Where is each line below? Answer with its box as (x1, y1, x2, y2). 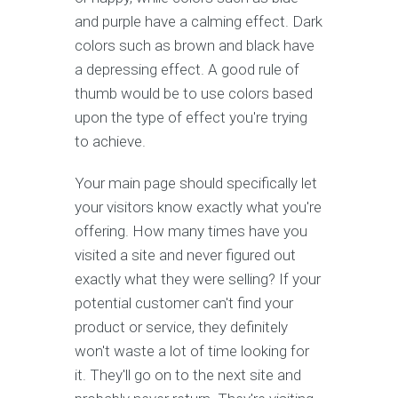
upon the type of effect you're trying (75, 108, 307, 126)
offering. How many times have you (75, 222, 307, 240)
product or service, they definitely (75, 318, 288, 336)
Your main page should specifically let (75, 174, 317, 192)
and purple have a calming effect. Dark (75, 12, 322, 30)
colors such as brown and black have (75, 36, 314, 54)
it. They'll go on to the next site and (75, 366, 301, 384)
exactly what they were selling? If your (75, 270, 321, 288)
